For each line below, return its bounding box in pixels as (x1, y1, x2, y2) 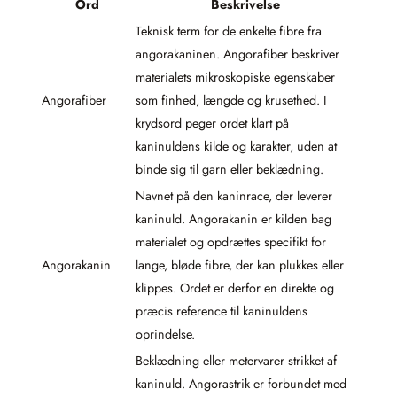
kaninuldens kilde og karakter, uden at (136, 136, 337, 155)
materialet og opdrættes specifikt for (136, 232, 326, 251)
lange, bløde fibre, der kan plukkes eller (136, 255, 344, 274)
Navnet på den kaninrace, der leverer (136, 186, 332, 205)
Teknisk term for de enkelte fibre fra (136, 21, 322, 40)
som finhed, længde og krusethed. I (136, 90, 327, 109)
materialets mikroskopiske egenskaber (136, 67, 335, 86)
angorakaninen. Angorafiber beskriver (136, 44, 339, 63)
